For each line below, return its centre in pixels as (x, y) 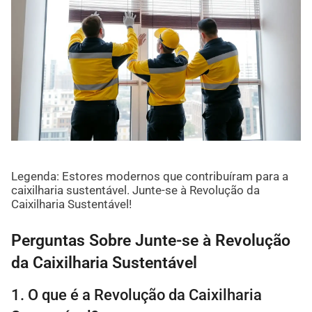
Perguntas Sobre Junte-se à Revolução (150, 240)
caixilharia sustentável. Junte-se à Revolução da (135, 190)
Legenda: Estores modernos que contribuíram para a (149, 176)
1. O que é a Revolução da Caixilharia (136, 295)
